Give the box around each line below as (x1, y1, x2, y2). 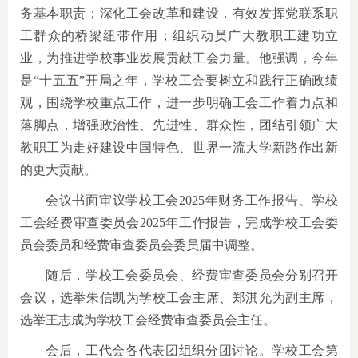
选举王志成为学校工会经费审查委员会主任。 (20, 313, 276, 328)
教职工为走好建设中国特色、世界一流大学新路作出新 (20, 141, 338, 155)
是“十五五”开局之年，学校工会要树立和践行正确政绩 (20, 74, 338, 88)
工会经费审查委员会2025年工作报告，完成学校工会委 (20, 216, 338, 230)
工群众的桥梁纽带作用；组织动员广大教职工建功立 (20, 29, 338, 43)
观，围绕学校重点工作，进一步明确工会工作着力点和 (20, 96, 338, 110)
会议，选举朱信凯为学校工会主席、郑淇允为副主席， (20, 291, 338, 305)
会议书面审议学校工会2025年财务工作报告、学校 (46, 193, 338, 208)
